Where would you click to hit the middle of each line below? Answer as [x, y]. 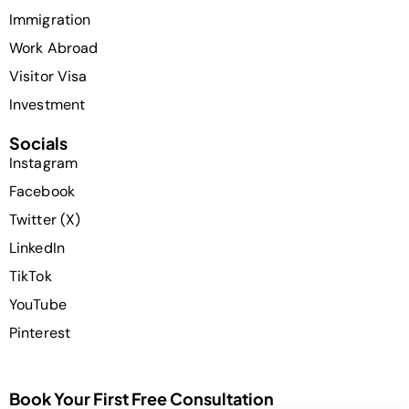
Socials [38, 142]
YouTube [38, 304]
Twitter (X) [45, 219]
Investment [47, 104]
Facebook [42, 191]
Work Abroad [54, 47]
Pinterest [40, 332]
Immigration [50, 19]
